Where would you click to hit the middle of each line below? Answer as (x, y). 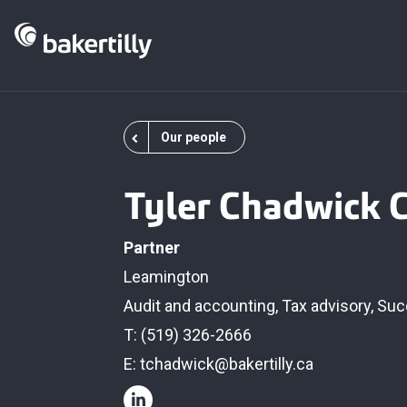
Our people (194, 137)
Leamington (166, 277)
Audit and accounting (199, 306)
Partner (152, 248)
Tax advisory (326, 306)
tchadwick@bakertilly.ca (227, 364)
